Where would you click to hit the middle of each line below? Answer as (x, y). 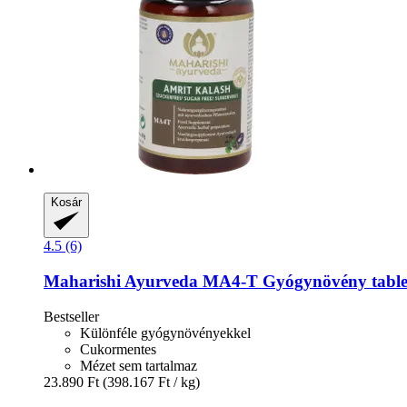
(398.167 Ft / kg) (151, 382)
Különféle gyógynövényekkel (165, 333)
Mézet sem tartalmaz (139, 365)
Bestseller (71, 316)
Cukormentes (118, 349)
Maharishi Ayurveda (121, 281)
